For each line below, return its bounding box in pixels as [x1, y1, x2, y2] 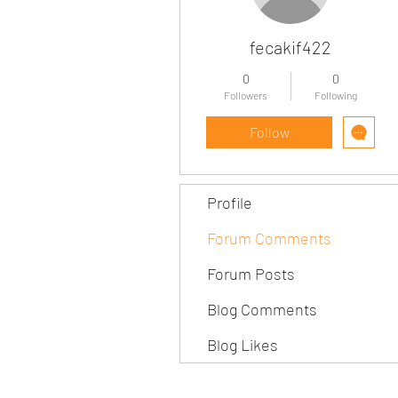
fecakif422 [250, 36, 331, 58]
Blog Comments [207, 299, 317, 319]
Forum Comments [207, 228, 331, 248]
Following [314, 89, 357, 101]
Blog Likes [207, 335, 278, 354]
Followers [224, 89, 267, 101]
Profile [207, 193, 252, 212]
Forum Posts [207, 264, 295, 283]
